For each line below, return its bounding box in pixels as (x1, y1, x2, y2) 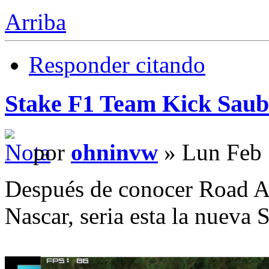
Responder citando (29, 52, 205, 78)
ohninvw (71, 139, 158, 165)
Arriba (5, 9, 66, 35)
